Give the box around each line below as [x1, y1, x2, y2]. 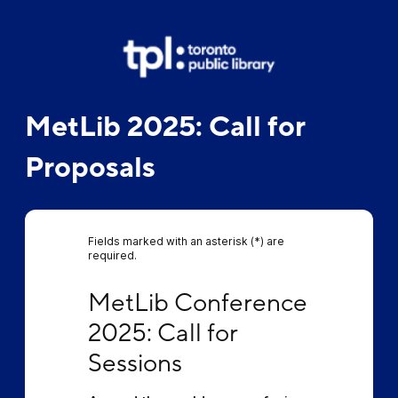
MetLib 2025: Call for [24, 108, 305, 146]
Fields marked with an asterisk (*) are [87, 235, 284, 248]
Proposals [24, 149, 155, 187]
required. [87, 249, 137, 262]
